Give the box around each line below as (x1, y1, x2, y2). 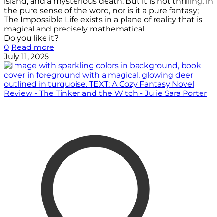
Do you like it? (4, 33, 59, 43)
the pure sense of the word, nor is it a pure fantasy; (4, 6, 199, 15)
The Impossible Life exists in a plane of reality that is (4, 15, 202, 25)
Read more (11, 43, 54, 52)
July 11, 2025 (4, 52, 49, 62)
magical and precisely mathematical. (4, 24, 146, 34)
